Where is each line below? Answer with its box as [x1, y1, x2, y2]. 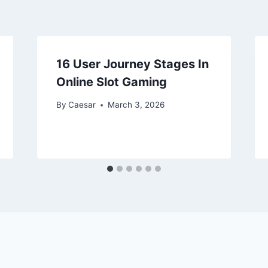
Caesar [68, 100, 96, 110]
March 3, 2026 [107, 100, 165, 110]
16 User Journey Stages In [56, 56, 209, 71]
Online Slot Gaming [56, 74, 167, 89]
